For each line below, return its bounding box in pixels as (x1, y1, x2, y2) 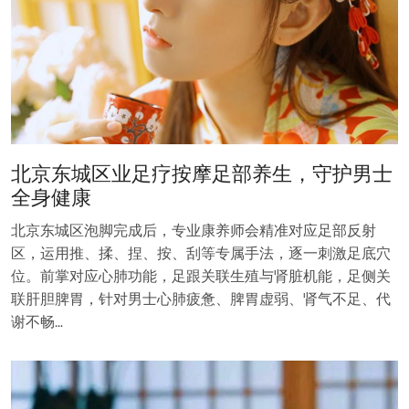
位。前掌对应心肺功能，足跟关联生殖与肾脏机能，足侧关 (11, 266, 391, 286)
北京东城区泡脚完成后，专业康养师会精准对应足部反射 (11, 220, 376, 240)
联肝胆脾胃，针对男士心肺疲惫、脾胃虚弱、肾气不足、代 (11, 288, 391, 309)
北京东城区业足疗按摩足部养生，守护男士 (11, 161, 393, 186)
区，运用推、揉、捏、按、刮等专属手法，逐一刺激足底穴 (11, 243, 391, 263)
